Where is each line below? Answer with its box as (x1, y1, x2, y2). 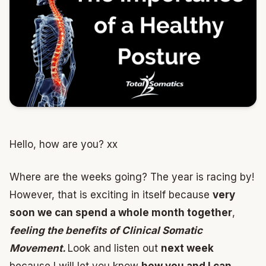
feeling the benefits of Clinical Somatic (9, 224, 202, 237)
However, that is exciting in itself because (9, 189, 213, 201)
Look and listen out (68, 242, 161, 255)
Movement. (9, 242, 68, 255)
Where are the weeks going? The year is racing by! (9, 171, 254, 183)
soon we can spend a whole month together (9, 207, 232, 219)
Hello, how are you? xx (9, 138, 118, 150)
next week (161, 242, 214, 255)
